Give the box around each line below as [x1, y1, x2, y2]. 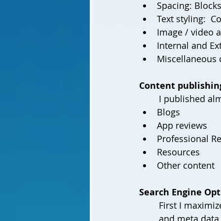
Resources [157, 146, 200, 158]
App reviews [157, 119, 210, 131]
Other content [157, 159, 215, 171]
